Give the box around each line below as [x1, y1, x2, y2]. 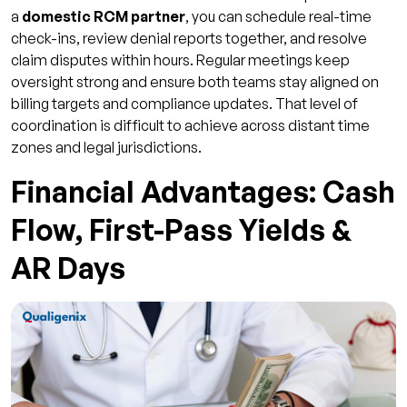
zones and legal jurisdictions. [11, 138, 202, 157]
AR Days [11, 250, 125, 287]
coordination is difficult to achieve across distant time [11, 116, 370, 135]
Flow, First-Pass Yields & [11, 212, 352, 249]
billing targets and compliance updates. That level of [11, 94, 358, 114]
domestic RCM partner [22, 7, 185, 26]
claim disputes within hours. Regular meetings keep [11, 51, 350, 70]
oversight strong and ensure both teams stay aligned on [11, 73, 379, 92]
